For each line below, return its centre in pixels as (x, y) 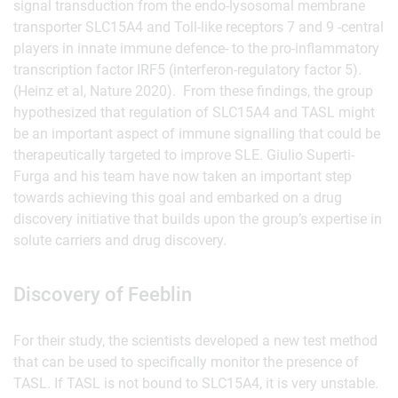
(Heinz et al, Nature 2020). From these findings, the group (193, 91)
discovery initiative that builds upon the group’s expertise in (198, 219)
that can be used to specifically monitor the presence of (186, 362)
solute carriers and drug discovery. (120, 240)
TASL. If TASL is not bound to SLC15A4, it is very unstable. (196, 383)
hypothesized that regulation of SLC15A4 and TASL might (194, 112)
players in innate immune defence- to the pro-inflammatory (196, 48)
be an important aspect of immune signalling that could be (197, 134)
